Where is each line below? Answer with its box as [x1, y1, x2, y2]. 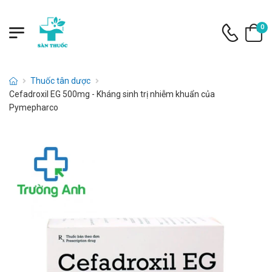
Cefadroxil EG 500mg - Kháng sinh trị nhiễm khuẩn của [9, 89, 215, 99]
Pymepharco [9, 103, 58, 112]
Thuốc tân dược [30, 76, 91, 86]
